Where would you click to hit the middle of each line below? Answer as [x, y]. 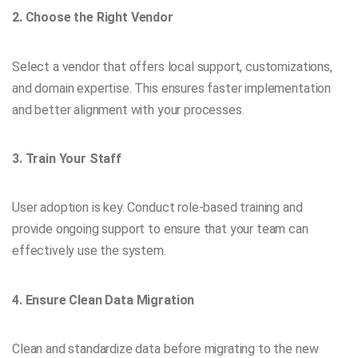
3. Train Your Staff [67, 159]
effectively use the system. [89, 251]
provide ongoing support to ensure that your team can [160, 229]
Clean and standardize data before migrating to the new [165, 348]
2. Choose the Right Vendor [93, 18]
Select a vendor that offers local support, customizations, [172, 66]
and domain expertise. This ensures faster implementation [172, 88]
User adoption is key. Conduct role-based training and [157, 208]
